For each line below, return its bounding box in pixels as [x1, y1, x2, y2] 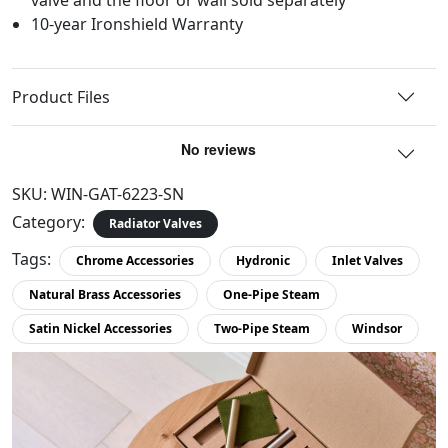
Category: [12, 210, 85, 233]
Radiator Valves [109, 214, 202, 232]
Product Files [12, 85, 110, 108]
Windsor [352, 319, 402, 337]
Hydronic [236, 251, 290, 269]
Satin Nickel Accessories [29, 319, 172, 337]
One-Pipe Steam [223, 285, 320, 303]
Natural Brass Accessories [29, 285, 181, 303]
